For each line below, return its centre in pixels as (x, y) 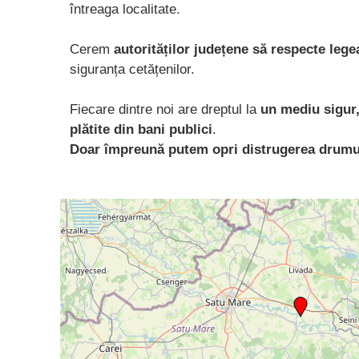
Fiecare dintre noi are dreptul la (165, 109)
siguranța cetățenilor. (134, 69)
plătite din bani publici (141, 129)
